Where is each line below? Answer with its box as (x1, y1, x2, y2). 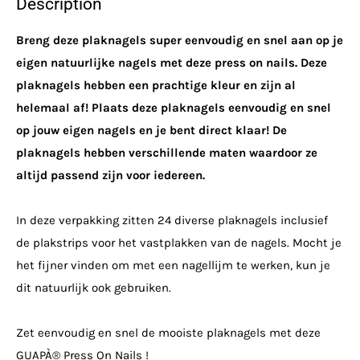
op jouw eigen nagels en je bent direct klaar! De (16, 122, 287, 137)
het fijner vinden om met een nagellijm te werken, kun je (16, 257, 330, 272)
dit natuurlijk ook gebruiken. (16, 280, 171, 295)
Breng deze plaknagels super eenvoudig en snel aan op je (16, 32, 343, 47)
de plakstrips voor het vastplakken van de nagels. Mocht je (16, 235, 342, 250)
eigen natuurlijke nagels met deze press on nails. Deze (16, 55, 327, 70)
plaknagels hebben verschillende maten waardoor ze (16, 145, 317, 160)
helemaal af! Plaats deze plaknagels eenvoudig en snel (16, 100, 331, 115)
